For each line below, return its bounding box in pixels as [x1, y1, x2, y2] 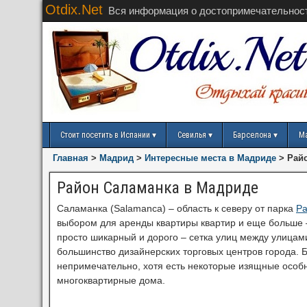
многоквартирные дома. [57, 275, 165, 286]
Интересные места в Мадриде [145, 153, 276, 163]
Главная [53, 153, 88, 163]
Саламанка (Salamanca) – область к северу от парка [57, 203, 296, 214]
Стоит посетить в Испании [60, 130, 150, 140]
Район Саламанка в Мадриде [57, 178, 258, 197]
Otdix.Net [45, 2, 103, 17]
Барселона [233, 130, 271, 140]
